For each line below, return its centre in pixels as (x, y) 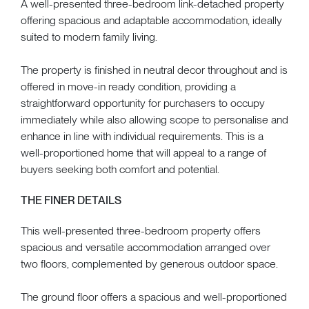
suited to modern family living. (89, 37)
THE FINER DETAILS (71, 200)
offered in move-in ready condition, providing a (128, 86)
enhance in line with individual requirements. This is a (142, 136)
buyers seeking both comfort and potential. (120, 169)
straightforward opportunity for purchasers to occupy (143, 103)
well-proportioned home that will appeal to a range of (143, 152)
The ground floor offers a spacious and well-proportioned (154, 297)
